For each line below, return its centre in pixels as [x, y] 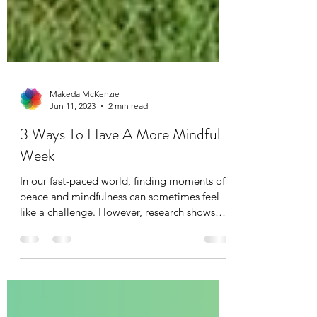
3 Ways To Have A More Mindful [120, 169]
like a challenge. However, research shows [59, 247]
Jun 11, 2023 [73, 141]
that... [33, 263]
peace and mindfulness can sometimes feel [120, 232]
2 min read [128, 141]
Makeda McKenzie [85, 129]
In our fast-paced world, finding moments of [122, 216]
